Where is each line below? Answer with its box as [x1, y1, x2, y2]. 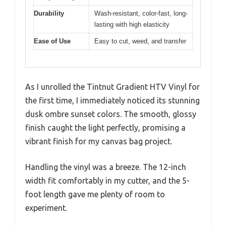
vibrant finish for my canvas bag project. [25, 137, 172, 146]
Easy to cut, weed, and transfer [94, 37, 186, 45]
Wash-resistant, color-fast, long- [94, 9, 188, 17]
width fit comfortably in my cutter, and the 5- [25, 176, 190, 186]
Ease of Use [34, 37, 71, 45]
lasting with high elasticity [94, 20, 169, 28]
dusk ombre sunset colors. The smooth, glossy [25, 109, 196, 119]
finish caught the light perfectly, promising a [25, 123, 186, 133]
